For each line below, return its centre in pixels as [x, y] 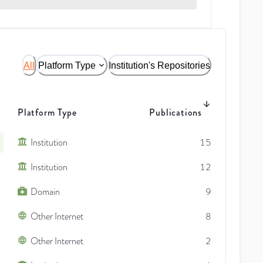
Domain [45, 192]
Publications [176, 112]
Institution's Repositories [159, 65]
